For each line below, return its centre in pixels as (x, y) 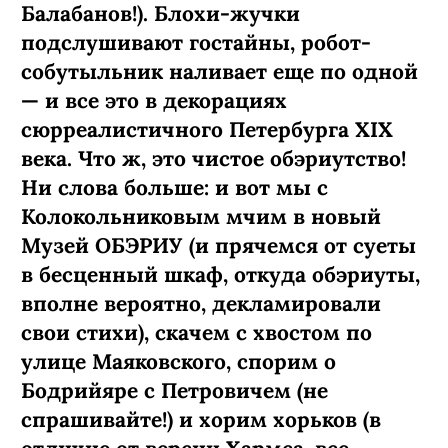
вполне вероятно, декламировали (201, 304)
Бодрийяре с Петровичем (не (174, 391)
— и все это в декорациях (154, 101)
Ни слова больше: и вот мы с (174, 188)
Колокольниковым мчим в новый (201, 217)
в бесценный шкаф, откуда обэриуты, (220, 275)
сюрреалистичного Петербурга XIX (207, 130)
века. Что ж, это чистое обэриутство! (213, 159)
